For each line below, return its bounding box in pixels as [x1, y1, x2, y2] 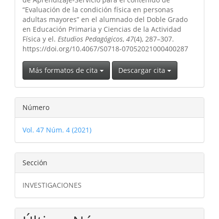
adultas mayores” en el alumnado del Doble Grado [22, 14, 188, 24]
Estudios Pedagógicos [58, 34, 123, 44]
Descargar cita [118, 65, 167, 75]
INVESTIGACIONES [22, 180, 82, 190]
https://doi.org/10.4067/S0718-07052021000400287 [22, 44, 188, 53]
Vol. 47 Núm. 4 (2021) [22, 125, 91, 134]
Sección [22, 157, 47, 167]
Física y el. [22, 34, 58, 44]
